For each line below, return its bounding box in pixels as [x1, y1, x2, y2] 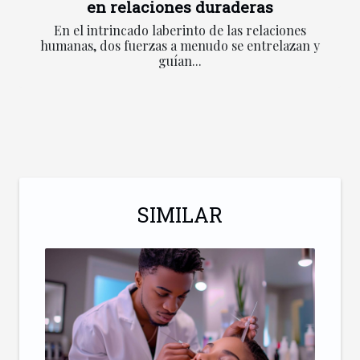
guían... [158, 52, 202, 70]
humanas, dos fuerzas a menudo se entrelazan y [40, 37, 320, 55]
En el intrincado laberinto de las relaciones [54, 22, 306, 39]
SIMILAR [137, 202, 223, 229]
